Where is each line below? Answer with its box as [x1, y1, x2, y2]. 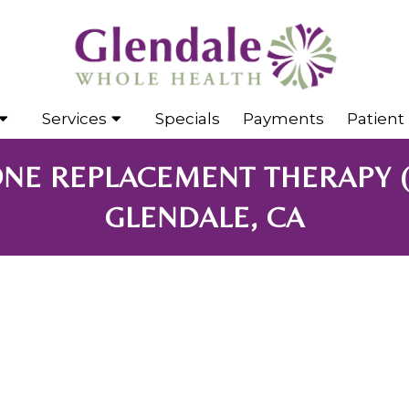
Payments [243, 110, 324, 129]
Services [42, 110, 107, 129]
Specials [155, 110, 220, 129]
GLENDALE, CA [104, 200, 305, 235]
